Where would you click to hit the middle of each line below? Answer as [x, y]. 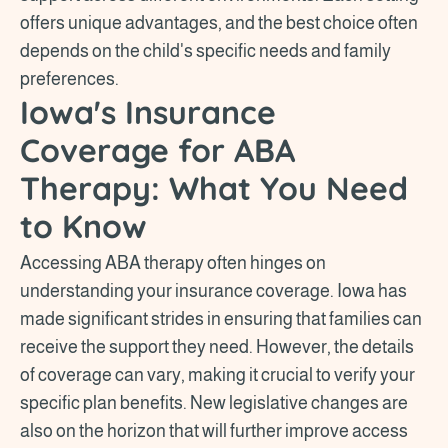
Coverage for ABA [157, 149]
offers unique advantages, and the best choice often [219, 22]
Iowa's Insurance [148, 111]
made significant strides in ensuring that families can [221, 318]
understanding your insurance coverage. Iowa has [213, 290]
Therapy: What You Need [214, 187]
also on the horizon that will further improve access [214, 430]
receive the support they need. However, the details [217, 346]
